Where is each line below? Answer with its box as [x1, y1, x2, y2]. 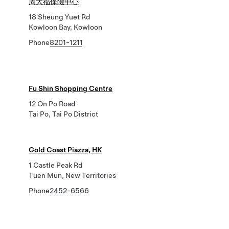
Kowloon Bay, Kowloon [29, 23, 102, 31]
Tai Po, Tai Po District [29, 110, 98, 118]
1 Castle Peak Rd [29, 161, 82, 169]
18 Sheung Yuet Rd [29, 13, 90, 21]
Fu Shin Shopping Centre [29, 84, 112, 93]
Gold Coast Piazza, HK [29, 146, 102, 154]
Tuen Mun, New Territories [29, 171, 116, 179]
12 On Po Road [29, 100, 75, 108]
